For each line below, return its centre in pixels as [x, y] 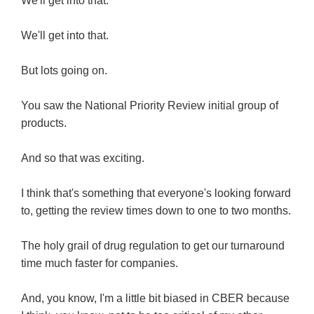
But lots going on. [64, 71]
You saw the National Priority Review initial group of [150, 106]
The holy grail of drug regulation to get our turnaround [153, 246]
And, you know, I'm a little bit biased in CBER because [155, 299]
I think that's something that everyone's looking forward [156, 193]
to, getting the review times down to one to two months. [156, 211]
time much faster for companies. [100, 264]
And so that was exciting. [83, 158]
